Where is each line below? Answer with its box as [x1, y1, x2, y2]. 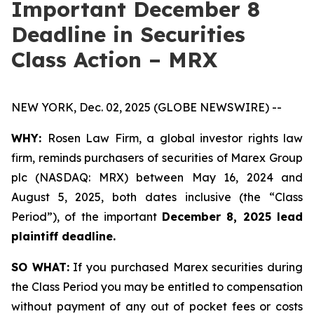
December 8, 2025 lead [162, 210, 303, 224]
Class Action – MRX [11, 46, 217, 73]
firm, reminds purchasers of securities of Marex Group [11, 151, 303, 165]
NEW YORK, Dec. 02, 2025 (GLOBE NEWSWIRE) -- [11, 100, 282, 114]
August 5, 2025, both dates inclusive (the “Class [11, 190, 303, 204]
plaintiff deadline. [11, 229, 116, 243]
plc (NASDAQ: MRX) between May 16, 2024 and [11, 170, 303, 184]
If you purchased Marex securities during [69, 260, 303, 274]
